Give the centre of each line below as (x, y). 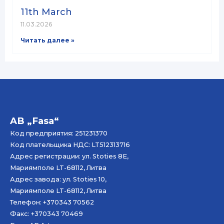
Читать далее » (47, 40)
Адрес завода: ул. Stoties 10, (58, 179)
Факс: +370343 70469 (46, 214)
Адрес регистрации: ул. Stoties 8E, (69, 156)
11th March (46, 12)
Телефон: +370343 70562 (52, 202)
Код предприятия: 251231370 (59, 133)
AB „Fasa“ (34, 121)
